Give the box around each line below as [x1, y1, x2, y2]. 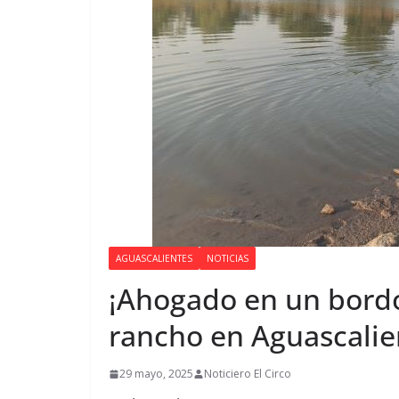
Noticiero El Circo [204, 366, 291, 381]
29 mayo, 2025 [119, 366, 193, 381]
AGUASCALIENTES [116, 252, 192, 265]
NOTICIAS [207, 252, 248, 265]
